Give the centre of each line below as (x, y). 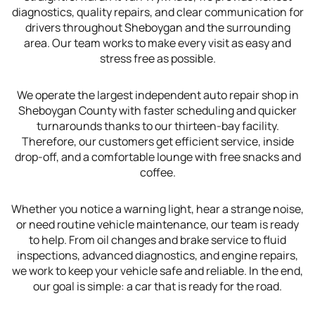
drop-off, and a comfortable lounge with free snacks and (157, 157)
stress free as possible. (157, 59)
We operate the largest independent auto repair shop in (157, 95)
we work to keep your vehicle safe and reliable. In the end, (157, 271)
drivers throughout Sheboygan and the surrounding (157, 28)
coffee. (157, 173)
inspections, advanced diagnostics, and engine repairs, (157, 256)
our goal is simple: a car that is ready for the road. (157, 287)
